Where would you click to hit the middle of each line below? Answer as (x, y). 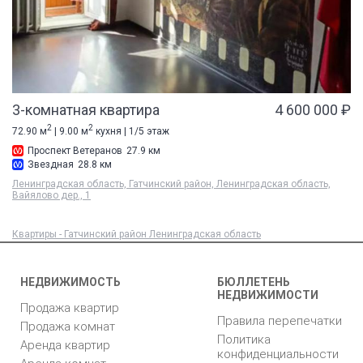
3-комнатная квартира (86, 110)
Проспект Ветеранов (75, 151)
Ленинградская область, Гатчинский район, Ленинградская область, (171, 184)
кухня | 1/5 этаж (131, 132)
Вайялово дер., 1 (51, 196)
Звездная (51, 165)
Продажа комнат (68, 327)
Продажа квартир (70, 308)
